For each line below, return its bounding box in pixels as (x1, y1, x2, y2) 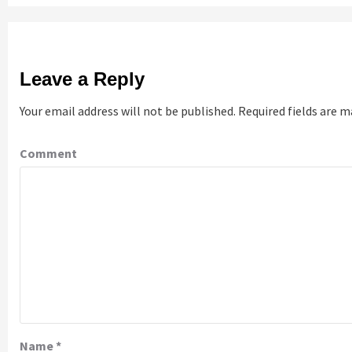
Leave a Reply (20, 68, 145, 90)
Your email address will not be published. (20, 102, 236, 119)
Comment (20, 145, 77, 161)
